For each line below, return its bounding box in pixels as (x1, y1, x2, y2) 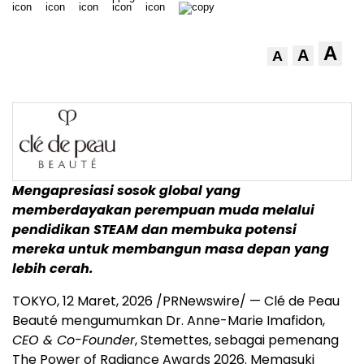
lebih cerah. (12, 259, 93, 278)
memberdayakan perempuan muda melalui (12, 201, 314, 219)
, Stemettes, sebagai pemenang (135, 331, 339, 349)
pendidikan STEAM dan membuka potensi (12, 220, 297, 239)
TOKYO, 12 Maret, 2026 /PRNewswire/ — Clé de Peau (12, 292, 340, 310)
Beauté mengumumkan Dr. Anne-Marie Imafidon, (12, 311, 325, 330)
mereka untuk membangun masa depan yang (12, 240, 329, 258)
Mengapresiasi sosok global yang (12, 181, 240, 200)
